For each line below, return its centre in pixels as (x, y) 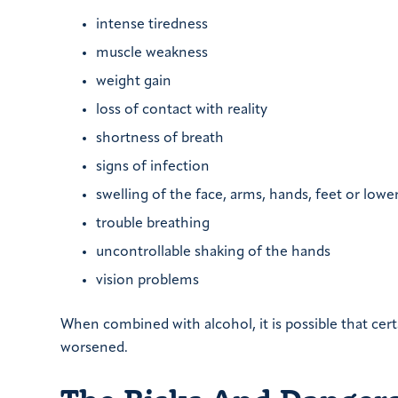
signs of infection (153, 167)
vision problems (147, 281)
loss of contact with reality (182, 111)
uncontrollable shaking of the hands (213, 253)
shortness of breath (160, 139)
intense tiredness (152, 25)
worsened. (94, 349)
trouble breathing (153, 224)
